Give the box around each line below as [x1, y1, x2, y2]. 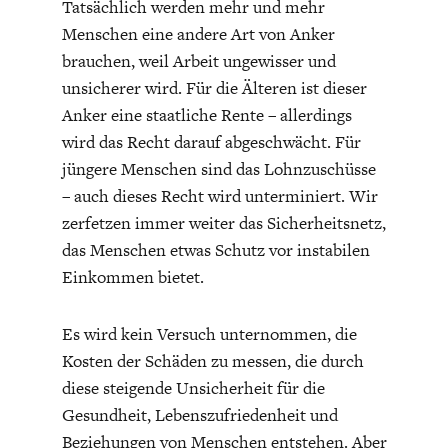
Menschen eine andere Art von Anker [61, 21, 335, 46]
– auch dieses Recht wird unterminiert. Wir [61, 183, 378, 208]
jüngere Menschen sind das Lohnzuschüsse [61, 156, 376, 181]
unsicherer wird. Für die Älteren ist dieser [61, 75, 367, 100]
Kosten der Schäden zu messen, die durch [61, 348, 364, 373]
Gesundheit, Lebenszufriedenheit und [61, 402, 338, 427]
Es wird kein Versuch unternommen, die [61, 321, 357, 346]
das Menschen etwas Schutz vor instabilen [61, 237, 370, 262]
